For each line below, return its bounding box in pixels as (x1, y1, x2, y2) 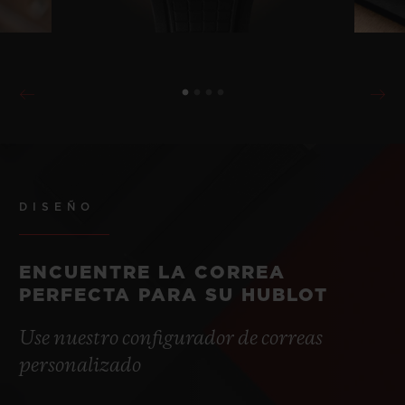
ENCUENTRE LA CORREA (19, 264, 286, 283)
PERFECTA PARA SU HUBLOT (19, 287, 328, 306)
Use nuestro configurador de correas (19, 329, 323, 350)
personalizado (19, 356, 141, 377)
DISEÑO (19, 202, 95, 213)
